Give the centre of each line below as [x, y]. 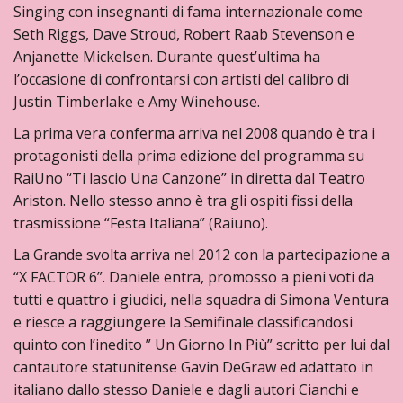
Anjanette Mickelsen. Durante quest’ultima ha [167, 57]
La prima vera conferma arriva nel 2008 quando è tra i [194, 133]
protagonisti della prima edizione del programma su [189, 156]
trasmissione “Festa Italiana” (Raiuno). [141, 223]
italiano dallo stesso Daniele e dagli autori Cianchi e [186, 390]
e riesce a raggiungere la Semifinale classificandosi [183, 322]
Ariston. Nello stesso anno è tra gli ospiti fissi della [183, 201]
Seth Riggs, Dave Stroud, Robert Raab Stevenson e [184, 34]
